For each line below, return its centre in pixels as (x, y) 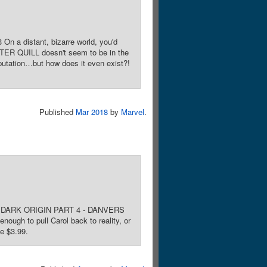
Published (58, 112)
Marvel (133, 112)
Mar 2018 (92, 112)
